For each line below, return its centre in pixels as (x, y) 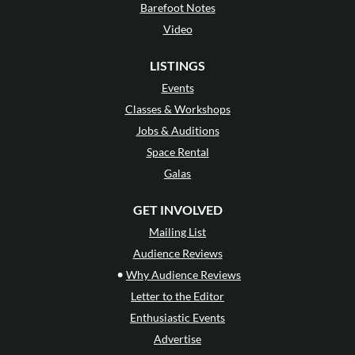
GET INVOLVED (177, 210)
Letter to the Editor (177, 296)
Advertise (177, 339)
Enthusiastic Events (177, 318)
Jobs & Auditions (177, 131)
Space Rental (177, 152)
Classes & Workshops (177, 109)
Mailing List (177, 232)
